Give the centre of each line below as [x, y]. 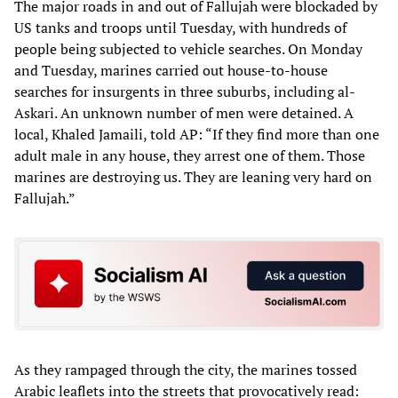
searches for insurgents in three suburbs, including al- [185, 91]
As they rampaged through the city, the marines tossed [186, 370]
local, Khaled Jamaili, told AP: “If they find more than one [197, 134]
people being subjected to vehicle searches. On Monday [188, 48]
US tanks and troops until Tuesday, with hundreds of [180, 27]
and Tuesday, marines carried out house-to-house [171, 70]
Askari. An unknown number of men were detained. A [184, 112]
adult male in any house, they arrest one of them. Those [190, 155]
